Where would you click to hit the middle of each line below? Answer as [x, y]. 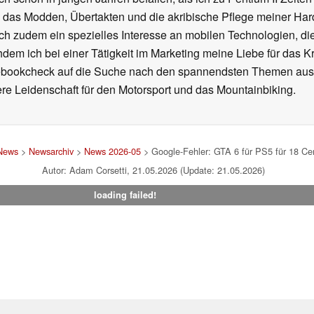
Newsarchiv [51, 151]
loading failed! [125, 195]
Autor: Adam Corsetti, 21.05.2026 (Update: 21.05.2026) [153, 170]
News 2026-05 [112, 151]
